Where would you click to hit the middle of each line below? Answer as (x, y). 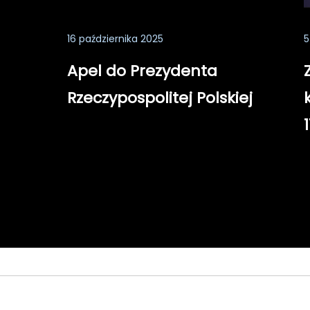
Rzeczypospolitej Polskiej (160, 98)
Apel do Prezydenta (142, 71)
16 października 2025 (115, 39)
